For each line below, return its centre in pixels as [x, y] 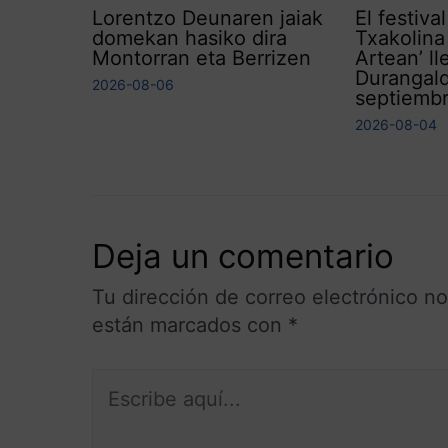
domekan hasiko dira [189, 59]
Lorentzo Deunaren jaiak [207, 39]
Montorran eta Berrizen [201, 79]
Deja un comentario [243, 277]
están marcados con [190, 346]
